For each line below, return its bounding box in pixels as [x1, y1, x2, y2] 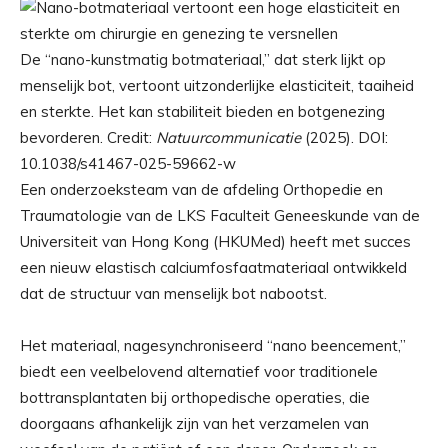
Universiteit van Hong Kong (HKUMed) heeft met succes [20, 232, 411, 252]
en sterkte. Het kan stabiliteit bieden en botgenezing [20, 102, 385, 122]
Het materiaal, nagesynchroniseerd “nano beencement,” [20, 336, 406, 356]
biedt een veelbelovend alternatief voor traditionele [20, 362, 378, 382]
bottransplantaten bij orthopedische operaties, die [20, 388, 370, 408]
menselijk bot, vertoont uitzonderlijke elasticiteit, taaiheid [20, 76, 414, 96]
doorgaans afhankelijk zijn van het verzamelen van [20, 414, 369, 434]
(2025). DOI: [301, 128, 388, 148]
